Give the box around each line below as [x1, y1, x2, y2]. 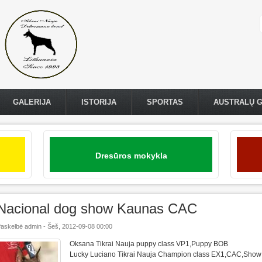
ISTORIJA [81, 98, 116, 106]
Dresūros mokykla [95, 151, 167, 160]
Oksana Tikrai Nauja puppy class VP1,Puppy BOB [70, 240, 228, 249]
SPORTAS [147, 98, 183, 106]
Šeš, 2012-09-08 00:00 [47, 223, 112, 230]
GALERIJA [13, 98, 51, 106]
